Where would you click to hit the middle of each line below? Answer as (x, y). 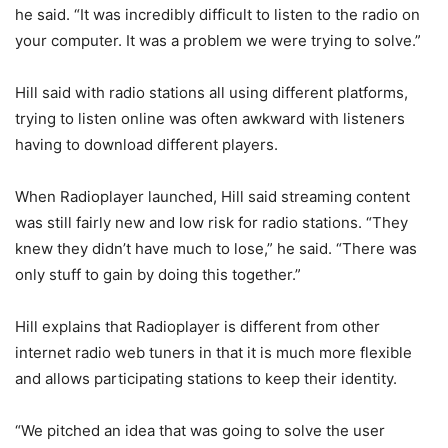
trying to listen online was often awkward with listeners (210, 119)
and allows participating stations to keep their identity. (206, 379)
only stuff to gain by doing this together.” (158, 275)
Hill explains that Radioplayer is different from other (197, 327)
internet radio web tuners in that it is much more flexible (213, 353)
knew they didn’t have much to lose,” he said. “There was (216, 249)
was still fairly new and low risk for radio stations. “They (211, 223)
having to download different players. (146, 145)
